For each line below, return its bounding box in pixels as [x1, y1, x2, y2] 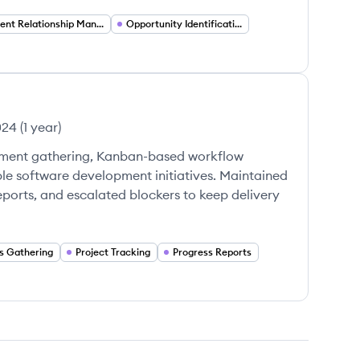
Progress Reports [173, 246, 252, 258]
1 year [23, 119, 58, 135]
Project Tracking [76, 246, 150, 258]
